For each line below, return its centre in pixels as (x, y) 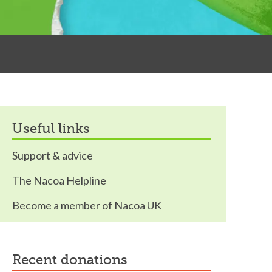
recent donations (74, 260)
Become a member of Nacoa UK (87, 205)
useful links (56, 128)
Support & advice (53, 155)
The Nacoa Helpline (59, 180)
